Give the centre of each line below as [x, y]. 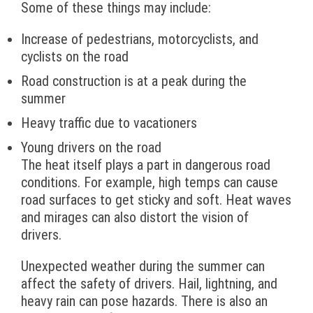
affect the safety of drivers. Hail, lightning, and [149, 284]
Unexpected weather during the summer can [143, 267]
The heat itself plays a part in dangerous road [146, 165]
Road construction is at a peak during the [134, 81]
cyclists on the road [75, 57]
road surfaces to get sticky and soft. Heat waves [156, 200]
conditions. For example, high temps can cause [150, 183]
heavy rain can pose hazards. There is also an [144, 301]
